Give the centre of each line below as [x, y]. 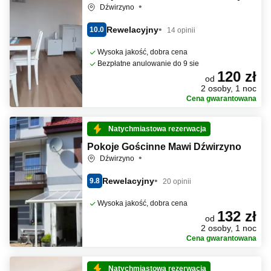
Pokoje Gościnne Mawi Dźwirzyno [164, 147]
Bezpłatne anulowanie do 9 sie [148, 64]
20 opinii [177, 181]
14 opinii [181, 30]
